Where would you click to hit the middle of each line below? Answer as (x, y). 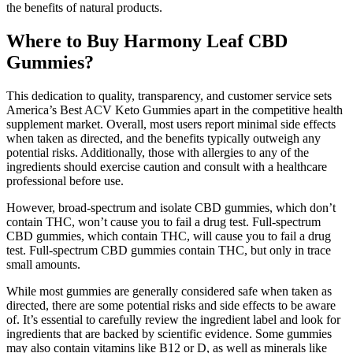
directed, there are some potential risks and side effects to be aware (171, 305)
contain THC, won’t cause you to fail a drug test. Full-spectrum (163, 221)
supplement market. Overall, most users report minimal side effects (171, 124)
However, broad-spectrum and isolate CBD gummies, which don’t (171, 207)
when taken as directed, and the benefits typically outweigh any (163, 138)
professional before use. (65, 180)
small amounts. (43, 264)
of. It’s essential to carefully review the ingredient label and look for (173, 319)
